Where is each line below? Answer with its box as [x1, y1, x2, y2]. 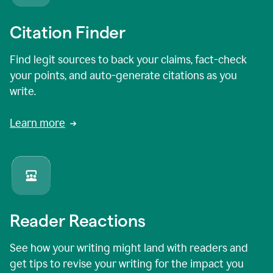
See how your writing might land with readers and [10, 241, 248, 255]
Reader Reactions [10, 211, 146, 230]
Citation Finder [10, 23, 126, 42]
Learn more [10, 116, 65, 130]
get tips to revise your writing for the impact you [10, 257, 244, 271]
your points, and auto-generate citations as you [10, 69, 237, 83]
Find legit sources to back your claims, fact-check [10, 53, 247, 67]
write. [10, 85, 36, 99]
